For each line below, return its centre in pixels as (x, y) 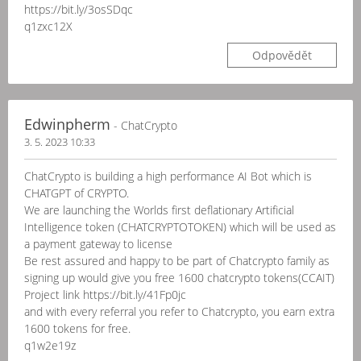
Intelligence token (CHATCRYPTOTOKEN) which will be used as (180, 227)
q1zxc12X (48, 26)
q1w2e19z (50, 345)
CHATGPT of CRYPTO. (77, 193)
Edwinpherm (67, 124)
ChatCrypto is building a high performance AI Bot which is (168, 176)
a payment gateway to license (98, 244)
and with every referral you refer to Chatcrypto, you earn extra (179, 311)
